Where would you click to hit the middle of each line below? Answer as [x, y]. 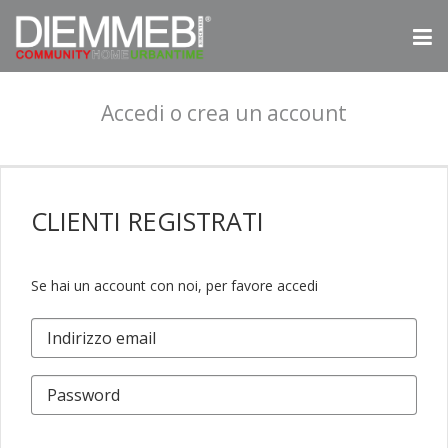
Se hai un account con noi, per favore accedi [174, 285]
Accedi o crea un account [224, 113]
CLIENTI [79, 221]
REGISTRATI [196, 221]
